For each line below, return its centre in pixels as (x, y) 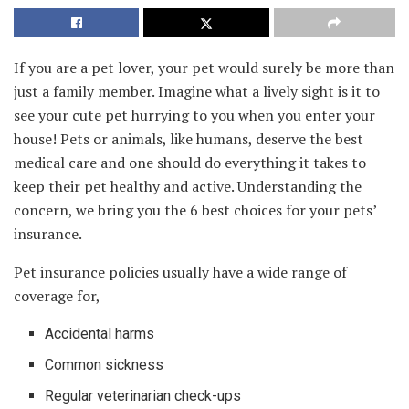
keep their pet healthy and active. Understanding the (188, 186)
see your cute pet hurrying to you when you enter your (194, 115)
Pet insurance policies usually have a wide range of (180, 272)
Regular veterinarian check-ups (143, 395)
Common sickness (105, 364)
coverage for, (57, 295)
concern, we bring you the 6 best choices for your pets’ (195, 210)
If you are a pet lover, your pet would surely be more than (204, 67)
